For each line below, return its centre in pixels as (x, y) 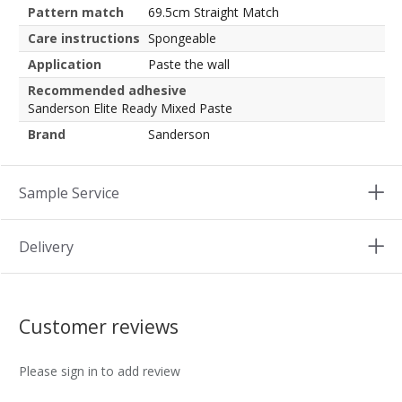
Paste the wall (189, 64)
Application (65, 64)
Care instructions (84, 38)
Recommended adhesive (107, 90)
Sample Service (69, 192)
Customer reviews (99, 326)
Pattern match (76, 12)
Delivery (46, 246)
